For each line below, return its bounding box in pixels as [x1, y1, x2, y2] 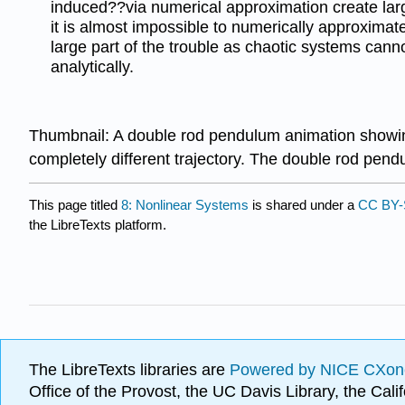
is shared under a [249, 196, 358, 212]
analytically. [51, 57, 134, 76]
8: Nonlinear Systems [121, 196, 249, 212]
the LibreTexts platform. [29, 216, 166, 232]
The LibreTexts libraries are [29, 361, 230, 380]
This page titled [29, 196, 121, 212]
